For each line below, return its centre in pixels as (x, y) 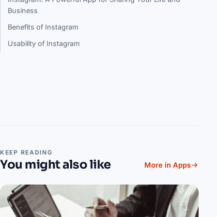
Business (23, 10)
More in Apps (167, 165)
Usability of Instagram (44, 43)
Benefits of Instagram (43, 27)
